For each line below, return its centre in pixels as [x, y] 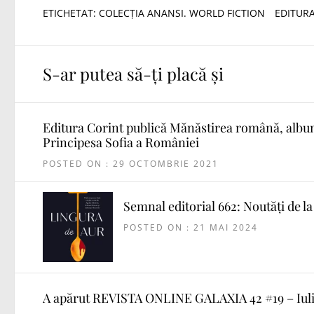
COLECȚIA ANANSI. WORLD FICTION [182, 13]
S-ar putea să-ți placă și [133, 74]
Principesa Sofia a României [121, 143]
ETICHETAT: [71, 13]
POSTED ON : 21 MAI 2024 [191, 228]
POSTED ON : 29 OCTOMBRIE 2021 [131, 164]
